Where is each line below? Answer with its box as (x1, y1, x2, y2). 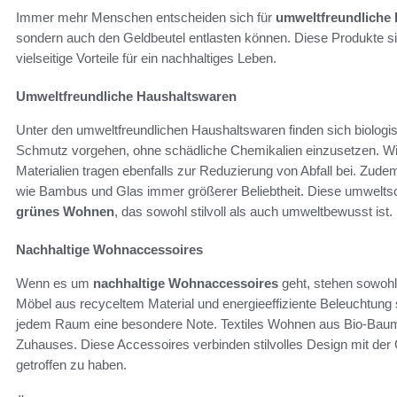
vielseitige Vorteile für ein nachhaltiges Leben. (16, 51, 276, 66)
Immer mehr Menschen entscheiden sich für (16, 10, 276, 26)
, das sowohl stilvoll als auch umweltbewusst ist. (114, 204, 393, 220)
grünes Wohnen (16, 204, 114, 220)
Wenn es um (16, 276, 93, 292)
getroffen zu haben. (16, 357, 127, 373)
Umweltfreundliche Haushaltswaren (16, 89, 237, 105)
